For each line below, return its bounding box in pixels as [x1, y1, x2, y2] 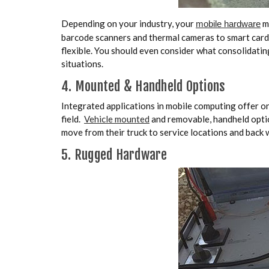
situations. [61, 58, 103, 69]
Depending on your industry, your [61, 17, 196, 29]
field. [61, 113, 84, 124]
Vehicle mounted [84, 113, 150, 124]
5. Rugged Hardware [61, 146, 168, 163]
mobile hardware [196, 18, 261, 29]
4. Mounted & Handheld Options [61, 77, 226, 94]
